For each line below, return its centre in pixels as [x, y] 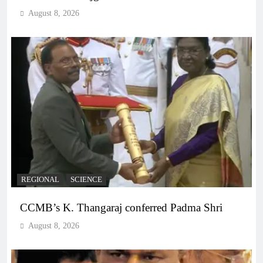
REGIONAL [40, 180]
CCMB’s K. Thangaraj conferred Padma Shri [121, 208]
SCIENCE [86, 180]
